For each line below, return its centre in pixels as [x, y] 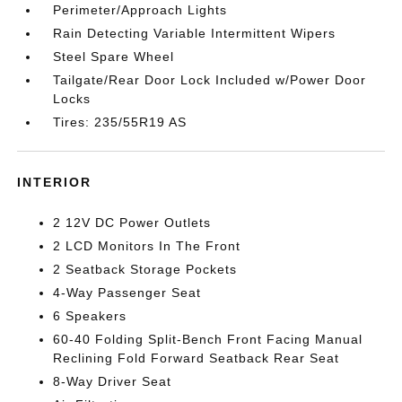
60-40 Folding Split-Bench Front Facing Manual [208, 339]
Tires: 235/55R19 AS [120, 122]
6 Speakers [90, 315]
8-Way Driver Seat [113, 381]
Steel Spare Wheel [114, 56]
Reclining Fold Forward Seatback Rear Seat [197, 358]
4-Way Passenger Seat [127, 292]
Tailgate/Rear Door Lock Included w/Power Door [210, 79]
